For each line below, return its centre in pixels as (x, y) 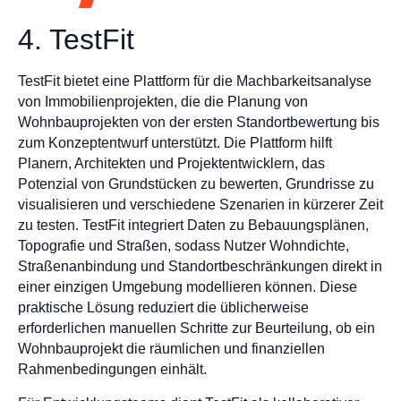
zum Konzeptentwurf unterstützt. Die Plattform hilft (175, 143)
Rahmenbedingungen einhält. (112, 370)
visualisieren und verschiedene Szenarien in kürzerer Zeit (200, 205)
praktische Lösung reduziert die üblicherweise (163, 308)
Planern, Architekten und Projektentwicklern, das (171, 164)
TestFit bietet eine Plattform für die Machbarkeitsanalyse (195, 81)
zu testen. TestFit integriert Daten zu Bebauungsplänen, (193, 226)
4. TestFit (76, 40)
